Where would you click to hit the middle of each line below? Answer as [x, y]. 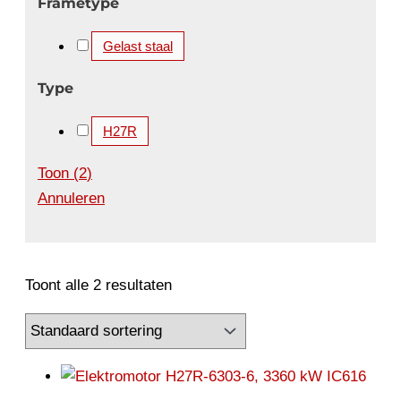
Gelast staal [138, 47]
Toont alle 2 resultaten [98, 286]
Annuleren [71, 199]
